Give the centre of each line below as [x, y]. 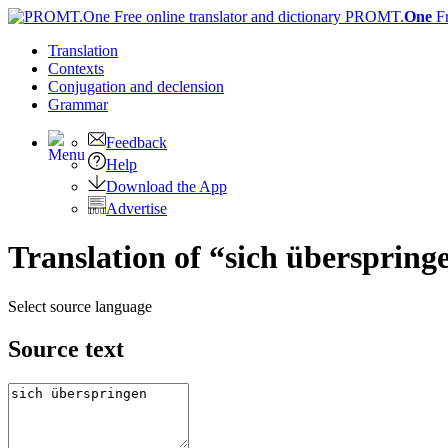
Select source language [80, 306]
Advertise [136, 208]
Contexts [76, 68]
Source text [66, 348]
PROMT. [372, 16]
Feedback [136, 142]
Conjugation [89, 86]
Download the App [166, 186]
